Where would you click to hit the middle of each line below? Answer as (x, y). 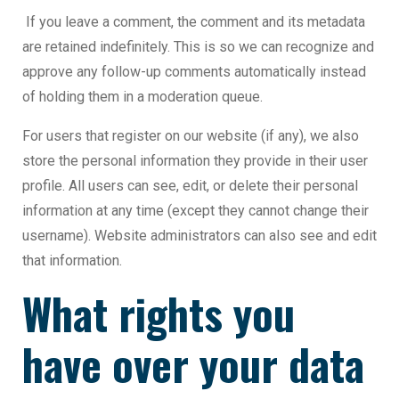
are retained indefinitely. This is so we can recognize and (198, 47)
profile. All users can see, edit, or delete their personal (190, 186)
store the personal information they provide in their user (195, 161)
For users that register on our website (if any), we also (191, 136)
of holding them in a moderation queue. (142, 97)
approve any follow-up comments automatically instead (194, 72)
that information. (72, 261)
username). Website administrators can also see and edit (199, 236)
